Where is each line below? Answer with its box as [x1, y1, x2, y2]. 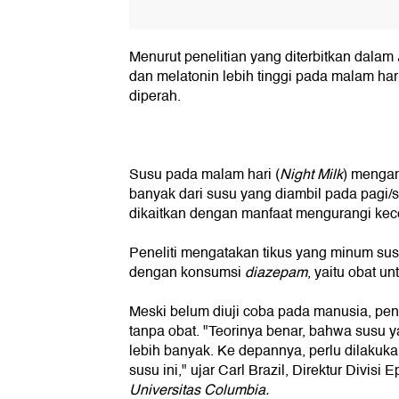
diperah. [129, 85, 181, 109]
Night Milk [280, 163, 343, 187]
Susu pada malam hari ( [129, 163, 280, 187]
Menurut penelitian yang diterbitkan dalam [129, 45, 397, 69]
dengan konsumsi [129, 261, 245, 285]
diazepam [245, 261, 307, 285]
